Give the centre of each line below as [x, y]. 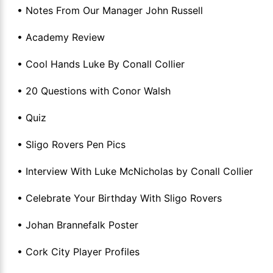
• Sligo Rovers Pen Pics [71, 145]
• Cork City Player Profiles [78, 252]
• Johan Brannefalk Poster [78, 225]
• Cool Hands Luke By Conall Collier [101, 64]
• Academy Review [61, 37]
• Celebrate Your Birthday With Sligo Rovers [119, 198]
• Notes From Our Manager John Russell [110, 11]
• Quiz [32, 118]
